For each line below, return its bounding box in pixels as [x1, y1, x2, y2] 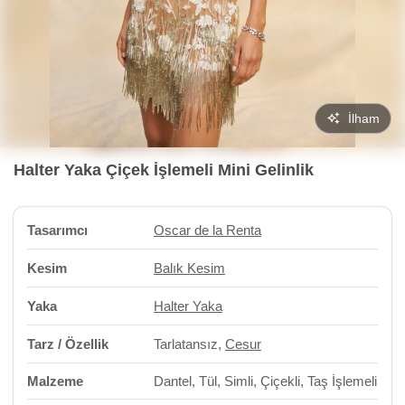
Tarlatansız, [154, 336, 225, 352]
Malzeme [27, 373, 83, 389]
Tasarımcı [27, 222, 88, 238]
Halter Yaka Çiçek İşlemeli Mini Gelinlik [14, 161, 314, 179]
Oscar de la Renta [154, 222, 261, 238]
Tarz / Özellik [27, 336, 108, 352]
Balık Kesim [154, 260, 225, 276]
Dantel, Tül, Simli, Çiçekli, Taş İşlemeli [154, 373, 377, 389]
